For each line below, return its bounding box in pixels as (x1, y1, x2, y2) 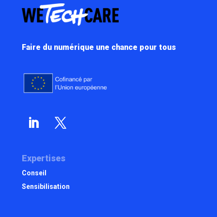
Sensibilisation (21, 183, 70, 191)
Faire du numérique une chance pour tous (21, 42, 176, 52)
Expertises (21, 153, 65, 164)
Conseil (21, 169, 46, 177)
